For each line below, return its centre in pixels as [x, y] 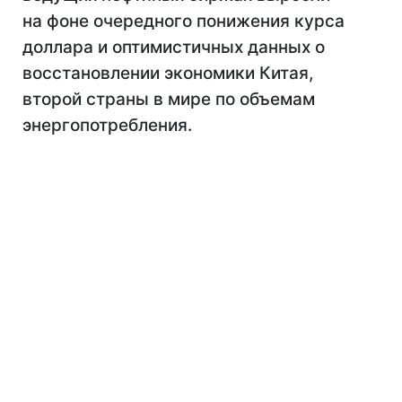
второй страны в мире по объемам [169, 99]
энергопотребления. [107, 125]
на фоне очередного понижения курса [184, 21]
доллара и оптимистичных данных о [174, 47]
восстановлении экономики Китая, [168, 73]
